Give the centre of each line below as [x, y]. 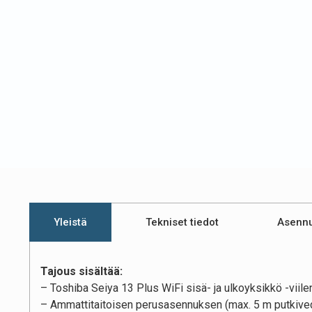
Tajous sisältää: [81, 272]
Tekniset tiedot [182, 223]
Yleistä [70, 223]
